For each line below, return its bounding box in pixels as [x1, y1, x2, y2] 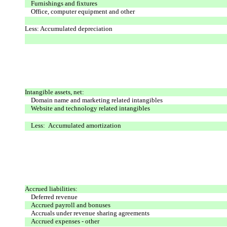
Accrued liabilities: [25, 184, 78, 193]
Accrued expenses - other [31, 217, 99, 225]
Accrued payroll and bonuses [31, 201, 110, 209]
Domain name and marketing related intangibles [31, 96, 163, 104]
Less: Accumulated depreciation [25, 24, 112, 32]
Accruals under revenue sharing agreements [31, 209, 149, 217]
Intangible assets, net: [25, 88, 84, 96]
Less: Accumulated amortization [31, 121, 121, 129]
